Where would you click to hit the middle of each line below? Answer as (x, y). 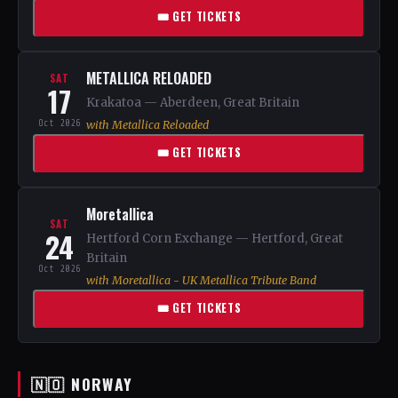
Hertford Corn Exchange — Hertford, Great (215, 239)
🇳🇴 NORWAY (82, 384)
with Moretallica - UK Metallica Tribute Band (201, 280)
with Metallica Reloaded (147, 125)
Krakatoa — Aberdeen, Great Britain (193, 103)
